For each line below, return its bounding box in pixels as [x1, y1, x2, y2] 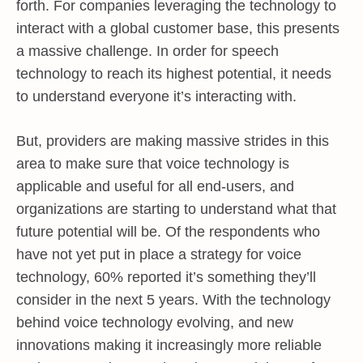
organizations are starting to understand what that [16, 201, 336, 217]
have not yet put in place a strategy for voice [16, 246, 301, 263]
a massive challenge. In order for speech [16, 43, 279, 59]
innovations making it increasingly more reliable [16, 337, 322, 353]
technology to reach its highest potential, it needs [16, 66, 331, 82]
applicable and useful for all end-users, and [16, 178, 294, 194]
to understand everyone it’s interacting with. [16, 88, 297, 105]
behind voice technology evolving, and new [16, 314, 293, 331]
